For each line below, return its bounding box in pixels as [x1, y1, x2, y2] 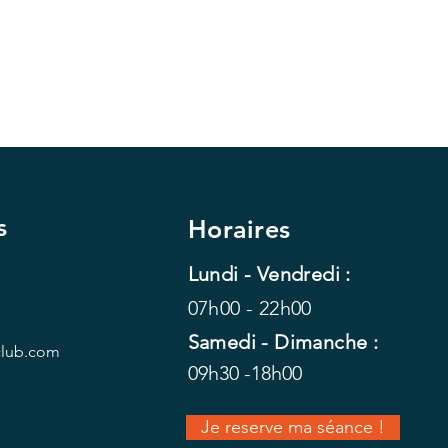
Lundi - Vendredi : [187, 262, 351, 286]
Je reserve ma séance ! [200, 416, 385, 438]
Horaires [187, 214, 291, 244]
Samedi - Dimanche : [187, 330, 379, 354]
